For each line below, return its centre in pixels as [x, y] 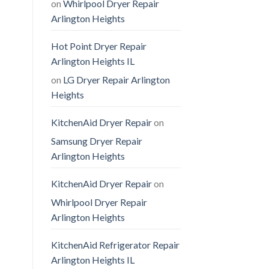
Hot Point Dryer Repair [98, 46]
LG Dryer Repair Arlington [116, 80]
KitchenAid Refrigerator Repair [115, 245]
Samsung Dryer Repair [96, 141]
